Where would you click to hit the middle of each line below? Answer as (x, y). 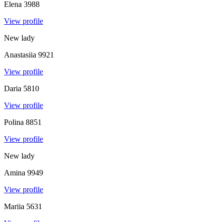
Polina (14, 122)
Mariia (14, 206)
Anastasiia (20, 55)
